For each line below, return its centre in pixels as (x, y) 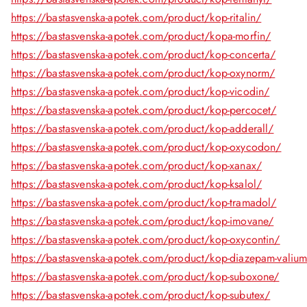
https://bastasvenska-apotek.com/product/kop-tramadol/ (144, 202)
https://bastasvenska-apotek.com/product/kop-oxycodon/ (146, 147)
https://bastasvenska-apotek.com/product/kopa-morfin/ (141, 36)
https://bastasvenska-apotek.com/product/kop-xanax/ (136, 165)
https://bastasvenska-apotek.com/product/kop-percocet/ (144, 110)
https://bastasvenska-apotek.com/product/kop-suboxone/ (145, 277)
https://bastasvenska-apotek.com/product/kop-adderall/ (143, 128)
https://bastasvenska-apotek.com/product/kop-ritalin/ (136, 17)
